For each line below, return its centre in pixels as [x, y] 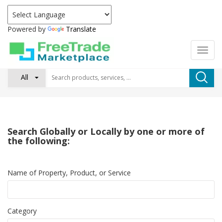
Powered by [28, 29]
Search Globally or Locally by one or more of [106, 131]
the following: [39, 141]
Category [22, 211]
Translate [81, 29]
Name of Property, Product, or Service [69, 173]
